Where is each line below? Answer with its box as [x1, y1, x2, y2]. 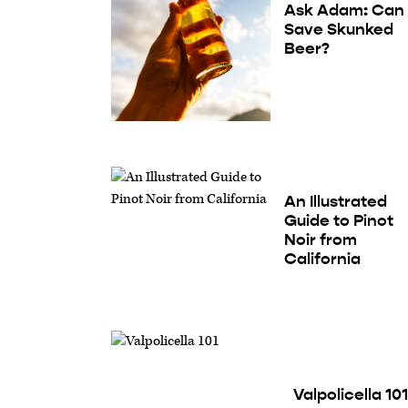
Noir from [284, 229, 358, 250]
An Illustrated [284, 191, 388, 212]
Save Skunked [284, 19, 394, 40]
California [284, 249, 362, 270]
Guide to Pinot [284, 210, 394, 231]
